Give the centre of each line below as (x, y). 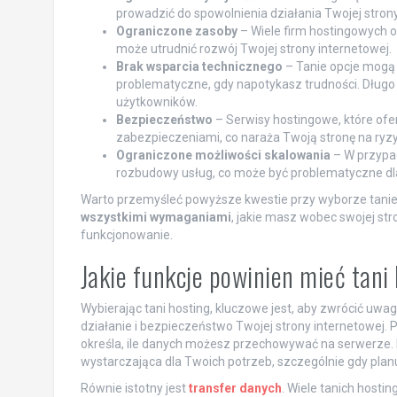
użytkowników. (156, 102)
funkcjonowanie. (126, 235)
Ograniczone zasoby (176, 31)
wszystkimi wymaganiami (156, 218)
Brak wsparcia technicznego (199, 67)
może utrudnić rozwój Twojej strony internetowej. (253, 49)
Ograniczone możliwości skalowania (223, 156)
